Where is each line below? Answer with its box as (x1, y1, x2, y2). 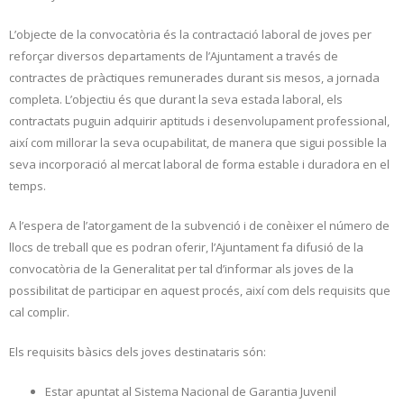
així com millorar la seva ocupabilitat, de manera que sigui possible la (9, 133, 387, 151)
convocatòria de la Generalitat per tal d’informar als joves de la (9, 260, 353, 277)
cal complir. (9, 303, 69, 320)
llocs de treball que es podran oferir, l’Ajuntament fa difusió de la (9, 238, 363, 255)
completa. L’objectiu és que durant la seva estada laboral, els (9, 90, 343, 107)
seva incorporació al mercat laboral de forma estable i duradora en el (9, 155, 390, 172)
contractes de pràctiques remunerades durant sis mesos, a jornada (9, 69, 380, 86)
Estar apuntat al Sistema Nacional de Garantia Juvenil (45, 382, 336, 399)
